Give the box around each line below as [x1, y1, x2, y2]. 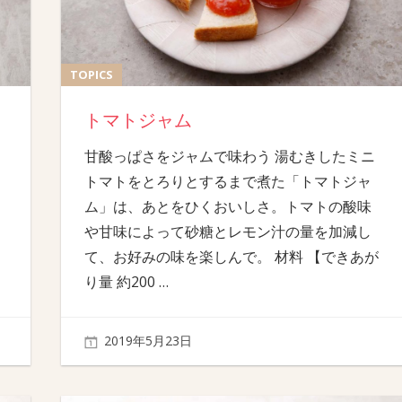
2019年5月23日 [104, 332, 193, 350]
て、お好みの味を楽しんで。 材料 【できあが [83, 246, 379, 267]
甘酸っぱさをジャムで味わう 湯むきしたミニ [83, 145, 375, 166]
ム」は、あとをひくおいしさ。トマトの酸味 [83, 196, 371, 216]
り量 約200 [83, 271, 159, 292]
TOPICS [70, 66, 114, 83]
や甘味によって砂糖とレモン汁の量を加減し [83, 221, 371, 241]
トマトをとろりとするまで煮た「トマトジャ [83, 170, 371, 191]
